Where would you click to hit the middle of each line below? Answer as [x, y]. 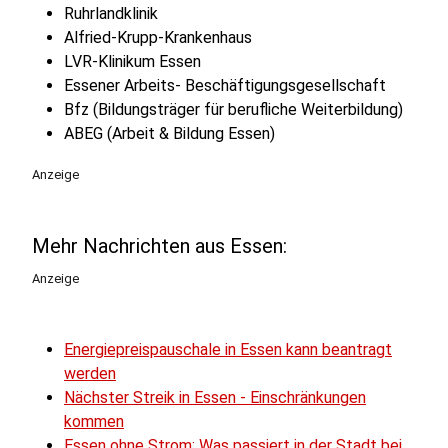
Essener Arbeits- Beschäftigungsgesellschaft [225, 85]
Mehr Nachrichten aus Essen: [159, 246]
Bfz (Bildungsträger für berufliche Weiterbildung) [233, 109]
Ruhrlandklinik [111, 13]
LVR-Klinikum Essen [132, 61]
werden [90, 373]
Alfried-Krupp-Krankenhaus [158, 37]
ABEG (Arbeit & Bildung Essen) [169, 133]
